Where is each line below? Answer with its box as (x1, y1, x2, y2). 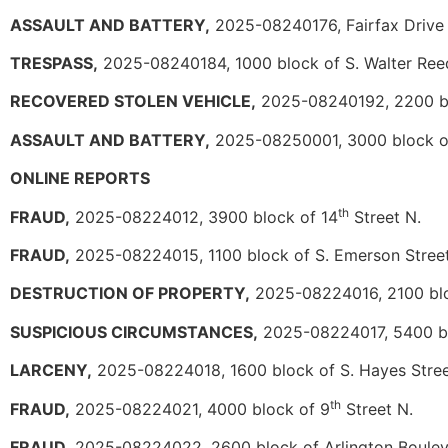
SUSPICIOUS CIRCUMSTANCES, (10, 321, 258, 342)
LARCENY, (10, 360, 92, 381)
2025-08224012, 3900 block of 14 (70, 206, 338, 227)
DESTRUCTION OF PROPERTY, (10, 283, 250, 304)
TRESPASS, (10, 53, 98, 74)
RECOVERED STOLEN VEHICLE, (10, 91, 256, 112)
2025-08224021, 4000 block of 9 (70, 398, 330, 419)
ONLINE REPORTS (10, 168, 150, 189)
